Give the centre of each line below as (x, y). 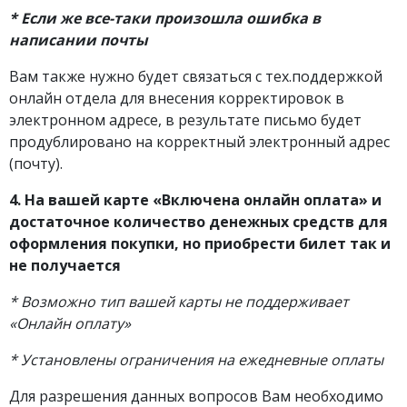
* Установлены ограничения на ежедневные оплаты (196, 360)
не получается (65, 265)
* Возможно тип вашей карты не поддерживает (179, 302)
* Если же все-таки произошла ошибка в (165, 18)
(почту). (36, 164)
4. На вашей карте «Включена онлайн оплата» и (195, 200)
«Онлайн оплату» (70, 323)
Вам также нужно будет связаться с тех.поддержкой (196, 76)
